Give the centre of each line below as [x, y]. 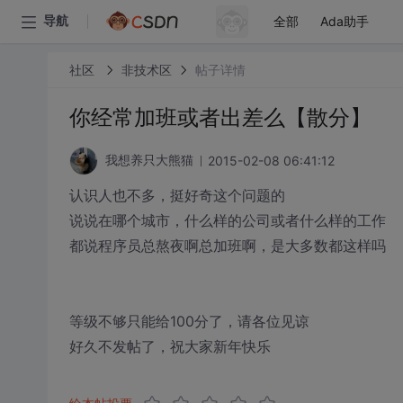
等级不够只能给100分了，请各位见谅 [189, 321]
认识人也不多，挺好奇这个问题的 [177, 195]
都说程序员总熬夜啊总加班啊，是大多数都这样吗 [227, 246]
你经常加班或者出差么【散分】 [220, 117]
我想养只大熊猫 [149, 161]
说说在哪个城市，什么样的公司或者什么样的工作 [227, 220]
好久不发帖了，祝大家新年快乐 [170, 346]
